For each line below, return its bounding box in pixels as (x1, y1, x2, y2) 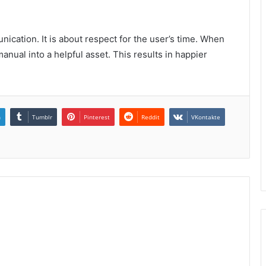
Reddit (141, 112, 160, 121)
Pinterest (84, 112, 110, 121)
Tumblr (32, 112, 52, 121)
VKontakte (191, 112, 220, 121)
